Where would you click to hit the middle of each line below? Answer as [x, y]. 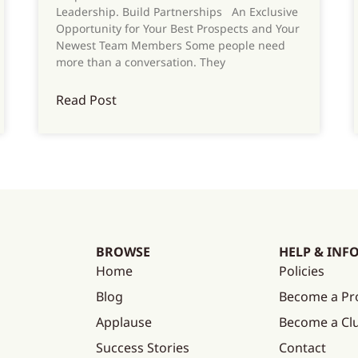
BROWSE [123, 251]
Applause [124, 322]
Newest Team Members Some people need [171, 45]
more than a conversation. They [141, 62]
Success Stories [143, 347]
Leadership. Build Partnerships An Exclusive [177, 11]
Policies [301, 270]
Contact [302, 347]
